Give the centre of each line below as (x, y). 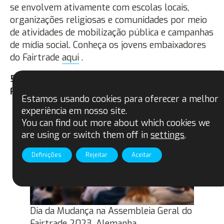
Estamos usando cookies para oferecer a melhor (120, 99)
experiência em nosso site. (74, 111)
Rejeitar (97, 155)
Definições (47, 155)
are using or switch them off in (86, 135)
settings (168, 135)
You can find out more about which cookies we (116, 123)
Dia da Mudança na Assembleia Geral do (111, 211)
